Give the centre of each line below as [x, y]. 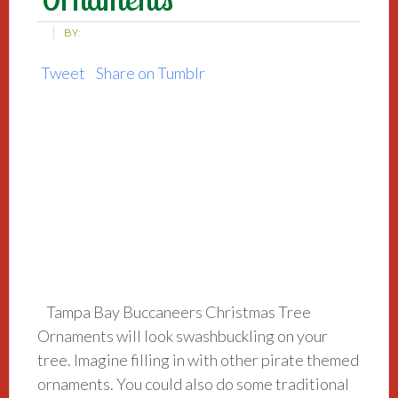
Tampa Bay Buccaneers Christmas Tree [179, 312]
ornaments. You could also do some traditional [194, 384]
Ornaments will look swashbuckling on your [183, 336]
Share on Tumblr [151, 73]
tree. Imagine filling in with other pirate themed [199, 360]
